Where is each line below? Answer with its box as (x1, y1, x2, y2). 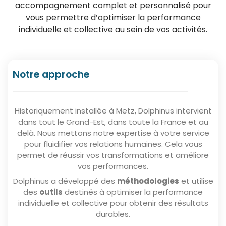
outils (39, 187, 63, 198)
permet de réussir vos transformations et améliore (17, 150, 209, 161)
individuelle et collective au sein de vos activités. (19, 24, 207, 36)
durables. (96, 209, 130, 220)
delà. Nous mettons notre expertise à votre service (17, 128, 209, 139)
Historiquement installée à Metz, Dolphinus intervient (14, 105, 212, 117)
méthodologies (117, 176, 179, 187)
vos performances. (78, 161, 148, 172)
